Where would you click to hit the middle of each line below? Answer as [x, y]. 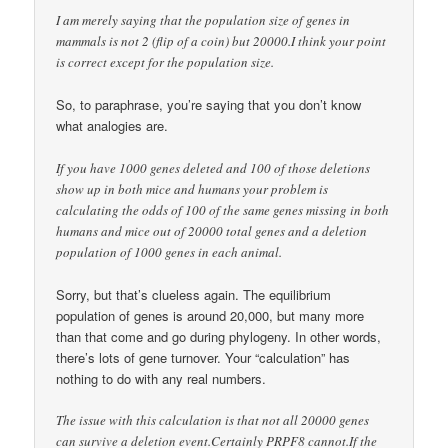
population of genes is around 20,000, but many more [210, 315]
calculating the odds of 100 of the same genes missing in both [223, 209]
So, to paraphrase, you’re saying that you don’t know [209, 105]
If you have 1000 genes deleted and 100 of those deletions [213, 167]
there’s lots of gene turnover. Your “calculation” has [203, 357]
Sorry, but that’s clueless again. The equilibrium [194, 294]
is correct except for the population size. [165, 62]
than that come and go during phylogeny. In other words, [219, 336]
